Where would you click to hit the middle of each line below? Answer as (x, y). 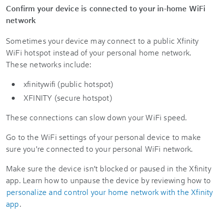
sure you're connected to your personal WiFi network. (99, 149)
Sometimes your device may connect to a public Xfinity (102, 41)
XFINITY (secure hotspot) (68, 97)
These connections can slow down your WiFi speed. (96, 117)
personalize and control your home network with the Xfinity (110, 192)
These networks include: (49, 64)
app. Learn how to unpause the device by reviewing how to (109, 180)
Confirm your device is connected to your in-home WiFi (106, 8)
